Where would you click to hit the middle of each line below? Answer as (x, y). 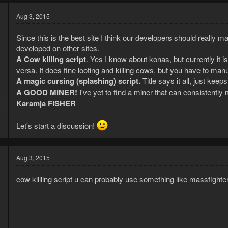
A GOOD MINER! (48, 92)
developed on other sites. (58, 48)
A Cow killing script (51, 59)
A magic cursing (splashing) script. (78, 81)
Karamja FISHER (46, 104)
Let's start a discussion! (56, 126)
